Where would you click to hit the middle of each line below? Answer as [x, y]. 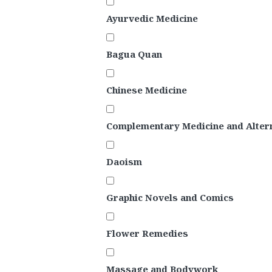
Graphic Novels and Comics [170, 198]
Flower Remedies [147, 233]
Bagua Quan [134, 54]
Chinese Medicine [147, 90]
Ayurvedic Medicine [152, 19]
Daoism [124, 162]
